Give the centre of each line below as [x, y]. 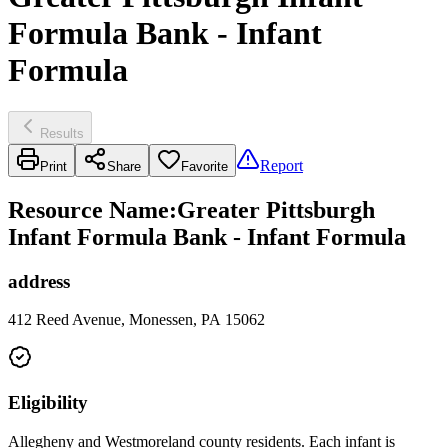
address [39, 281]
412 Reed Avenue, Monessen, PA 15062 [136, 320]
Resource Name [88, 209]
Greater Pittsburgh [276, 209]
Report [281, 165]
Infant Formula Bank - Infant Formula [207, 236]
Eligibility [48, 403]
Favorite [204, 166]
